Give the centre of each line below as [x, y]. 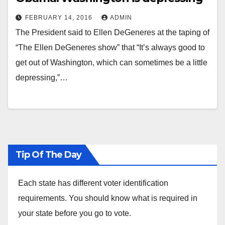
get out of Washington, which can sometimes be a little [111, 63]
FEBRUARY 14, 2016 [60, 18]
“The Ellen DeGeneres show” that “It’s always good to [110, 48]
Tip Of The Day [49, 154]
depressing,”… [42, 78]
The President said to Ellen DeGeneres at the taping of [113, 33]
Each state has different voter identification [93, 183]
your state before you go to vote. [75, 213]
